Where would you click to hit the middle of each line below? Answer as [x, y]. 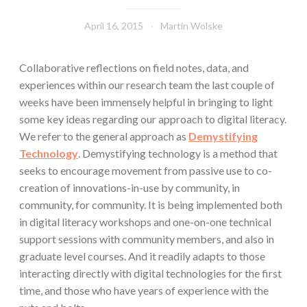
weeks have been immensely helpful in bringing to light [146, 101]
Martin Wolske [192, 25]
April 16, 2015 [114, 25]
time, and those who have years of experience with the [144, 290]
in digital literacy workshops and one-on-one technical [145, 221]
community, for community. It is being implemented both [151, 204]
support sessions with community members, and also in [147, 238]
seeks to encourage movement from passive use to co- [146, 170]
